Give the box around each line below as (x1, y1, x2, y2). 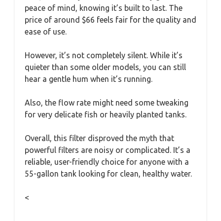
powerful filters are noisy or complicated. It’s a (25, 146, 190, 154)
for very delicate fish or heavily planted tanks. (25, 110, 186, 119)
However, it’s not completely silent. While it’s (25, 51, 183, 60)
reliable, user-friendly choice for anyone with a (25, 157, 189, 166)
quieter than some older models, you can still (25, 63, 186, 72)
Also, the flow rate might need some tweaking (25, 98, 188, 107)
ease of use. (25, 27, 67, 36)
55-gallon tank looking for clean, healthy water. (25, 169, 192, 178)
